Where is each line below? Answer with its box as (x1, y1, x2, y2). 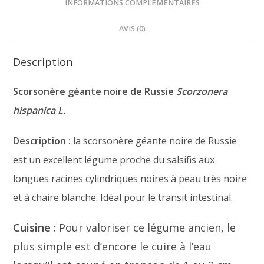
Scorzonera (174, 84, 228, 98)
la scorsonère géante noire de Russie (71, 134, 237, 147)
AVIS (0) (118, 23, 146, 34)
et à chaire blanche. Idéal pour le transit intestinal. (13, 190, 233, 204)
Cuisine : (13, 220, 60, 235)
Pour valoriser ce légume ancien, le (59, 220, 236, 235)
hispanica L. (13, 103, 66, 117)
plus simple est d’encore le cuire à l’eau (13, 239, 212, 253)
